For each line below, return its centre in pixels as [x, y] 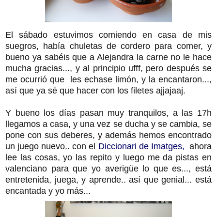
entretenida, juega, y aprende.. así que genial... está [108, 179]
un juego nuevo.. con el [52, 146]
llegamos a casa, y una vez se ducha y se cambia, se [108, 124]
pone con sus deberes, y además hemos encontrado [108, 135]
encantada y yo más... [48, 191]
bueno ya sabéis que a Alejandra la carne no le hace [108, 57]
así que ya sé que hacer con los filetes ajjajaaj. [95, 90]
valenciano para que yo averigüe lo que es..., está [108, 168]
